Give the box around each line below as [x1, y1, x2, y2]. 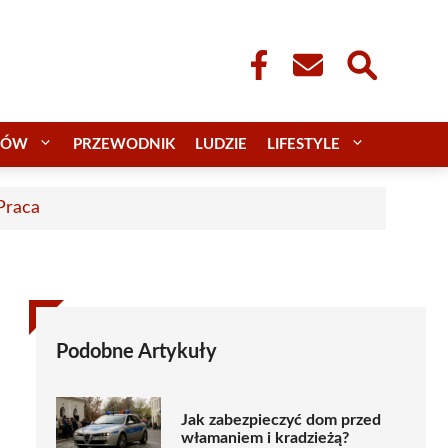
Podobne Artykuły [56, 341, 217, 362]
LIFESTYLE [267, 136, 340, 152]
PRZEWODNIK [73, 136, 175, 152]
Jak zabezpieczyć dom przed [181, 412, 381, 429]
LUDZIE [195, 136, 247, 152]
